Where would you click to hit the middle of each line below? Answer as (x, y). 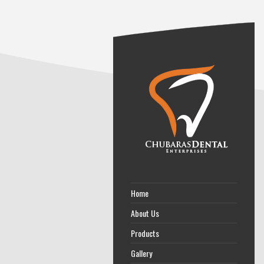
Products (145, 233)
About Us (145, 213)
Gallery (141, 253)
